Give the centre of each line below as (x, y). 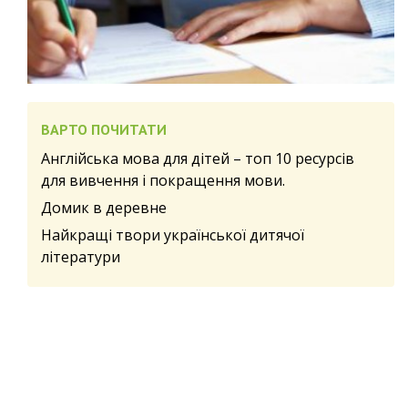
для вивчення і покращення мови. (163, 180)
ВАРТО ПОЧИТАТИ (104, 129)
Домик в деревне (104, 207)
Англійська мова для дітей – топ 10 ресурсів (198, 158)
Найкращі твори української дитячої (173, 235)
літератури (81, 256)
